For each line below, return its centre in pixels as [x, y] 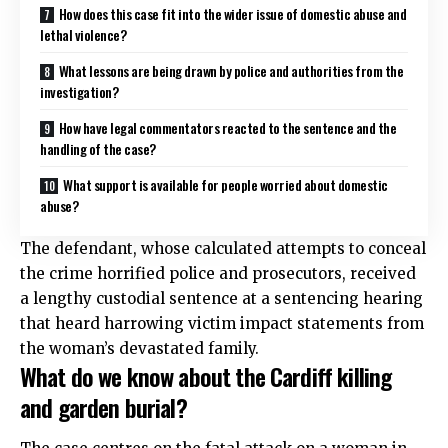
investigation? [79, 91]
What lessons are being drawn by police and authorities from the [231, 70]
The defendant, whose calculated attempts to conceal [223, 248]
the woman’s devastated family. [139, 348]
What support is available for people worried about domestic [225, 184]
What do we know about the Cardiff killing [206, 375]
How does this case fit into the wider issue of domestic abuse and [232, 13]
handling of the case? [98, 148]
